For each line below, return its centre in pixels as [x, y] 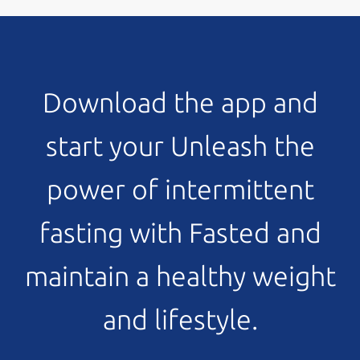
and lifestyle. [180, 319]
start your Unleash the [180, 145]
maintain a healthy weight [180, 276]
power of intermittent [180, 189]
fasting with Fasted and [180, 232]
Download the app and [180, 102]
